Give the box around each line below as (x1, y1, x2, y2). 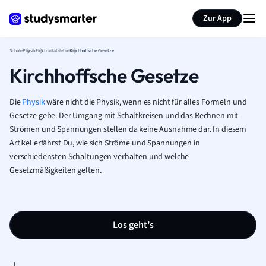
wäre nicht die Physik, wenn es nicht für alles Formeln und (45, 96, 247, 108)
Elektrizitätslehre (36, 47, 69, 54)
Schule (9, 47, 23, 54)
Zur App (203, 12, 232, 24)
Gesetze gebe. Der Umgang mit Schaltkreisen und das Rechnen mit (9, 110, 239, 122)
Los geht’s (112, 218, 154, 232)
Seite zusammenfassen (154, 5, 236, 17)
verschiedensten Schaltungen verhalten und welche (9, 151, 189, 163)
